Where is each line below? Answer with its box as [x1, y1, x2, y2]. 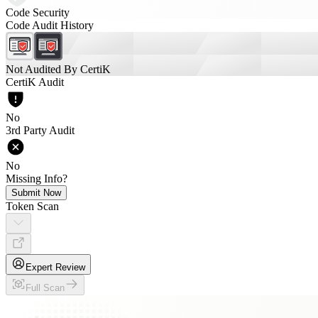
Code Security [6, 6, 70, 18]
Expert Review [26, 262, 85, 273]
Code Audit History [6, 19, 94, 31]
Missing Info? [6, 172, 67, 185]
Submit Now [11, 187, 61, 198]
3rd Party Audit [6, 124, 75, 136]
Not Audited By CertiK [6, 63, 111, 75]
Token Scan [6, 200, 59, 212]
